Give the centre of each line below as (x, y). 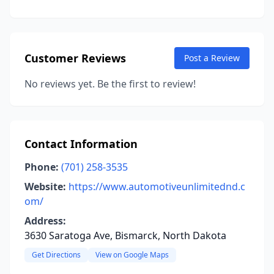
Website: (45, 187)
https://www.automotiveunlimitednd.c (157, 187)
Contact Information (81, 144)
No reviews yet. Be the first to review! (110, 84)
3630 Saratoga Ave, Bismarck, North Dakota (125, 235)
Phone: (42, 167)
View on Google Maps (132, 255)
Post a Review (212, 58)
